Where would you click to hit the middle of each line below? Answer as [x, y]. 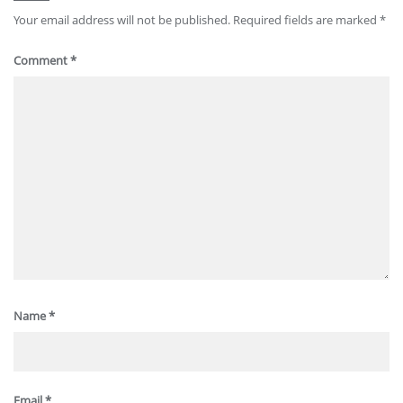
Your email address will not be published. [122, 19]
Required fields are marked [306, 19]
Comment [42, 60]
